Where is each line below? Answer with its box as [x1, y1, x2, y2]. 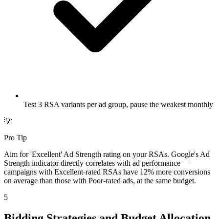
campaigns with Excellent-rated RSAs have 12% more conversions [4, 167, 210, 176]
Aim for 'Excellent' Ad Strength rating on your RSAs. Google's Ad [4, 150, 210, 158]
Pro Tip [4, 133, 27, 142]
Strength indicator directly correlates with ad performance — [4, 158, 190, 167]
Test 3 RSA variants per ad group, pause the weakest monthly [23, 100, 213, 109]
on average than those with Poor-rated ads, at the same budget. [4, 176, 196, 185]
